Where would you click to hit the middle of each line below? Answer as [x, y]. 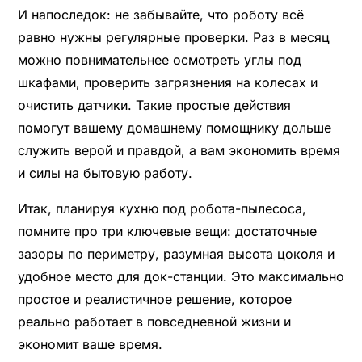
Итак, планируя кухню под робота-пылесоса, [162, 208]
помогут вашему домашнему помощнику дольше [174, 127]
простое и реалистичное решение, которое [154, 299]
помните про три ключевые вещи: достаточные [167, 231]
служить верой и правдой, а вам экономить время [179, 150]
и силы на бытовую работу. [105, 173]
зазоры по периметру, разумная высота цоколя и [176, 253]
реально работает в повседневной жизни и [154, 321]
